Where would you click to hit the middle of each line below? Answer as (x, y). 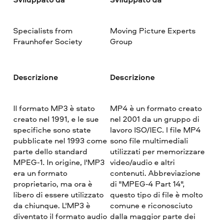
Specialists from (43, 31)
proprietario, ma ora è (53, 183)
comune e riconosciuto (151, 205)
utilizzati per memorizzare (157, 151)
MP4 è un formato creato (156, 108)
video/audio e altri (142, 162)
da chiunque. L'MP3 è (52, 205)
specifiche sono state (52, 129)
